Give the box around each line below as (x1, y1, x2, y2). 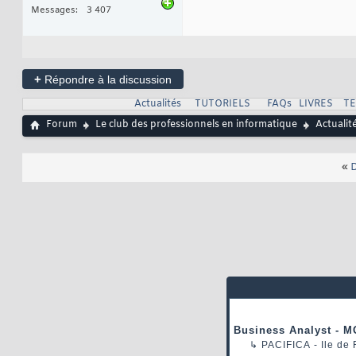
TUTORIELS (194, 98, 250, 111)
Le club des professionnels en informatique (95, 118, 297, 132)
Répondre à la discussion (41, 73, 172, 87)
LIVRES (298, 98, 333, 111)
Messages (31, 5, 75, 17)
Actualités (133, 98, 181, 111)
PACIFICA (261, 339, 311, 351)
